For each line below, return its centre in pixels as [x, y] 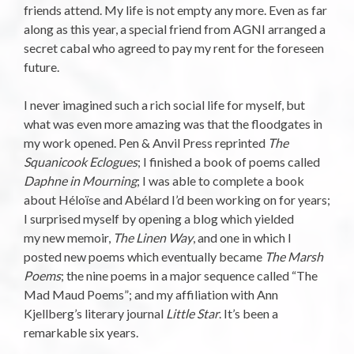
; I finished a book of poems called [229, 162]
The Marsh [294, 257]
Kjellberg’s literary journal [95, 314]
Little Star [192, 314]
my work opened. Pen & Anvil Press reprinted [146, 143]
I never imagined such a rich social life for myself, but [164, 105]
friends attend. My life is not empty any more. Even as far [175, 10]
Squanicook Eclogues [81, 162]
